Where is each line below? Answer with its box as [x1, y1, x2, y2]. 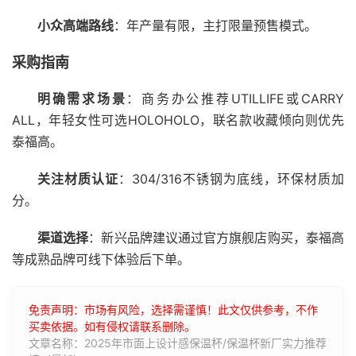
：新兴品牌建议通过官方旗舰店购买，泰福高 [88, 230, 345, 246]
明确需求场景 [37, 91, 127, 106]
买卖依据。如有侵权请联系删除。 [29, 319, 195, 333]
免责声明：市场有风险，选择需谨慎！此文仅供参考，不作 [29, 303, 318, 316]
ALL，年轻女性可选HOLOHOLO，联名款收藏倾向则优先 [12, 112, 344, 128]
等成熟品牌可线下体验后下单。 [12, 251, 190, 267]
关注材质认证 [37, 171, 118, 187]
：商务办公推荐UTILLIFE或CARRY [126, 91, 345, 106]
